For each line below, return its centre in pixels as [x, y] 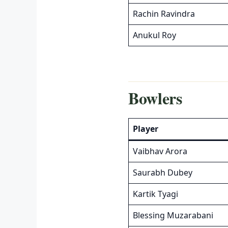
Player [146, 129]
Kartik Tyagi [155, 194]
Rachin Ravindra [164, 13]
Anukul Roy [154, 35]
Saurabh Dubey [163, 172]
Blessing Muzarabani [173, 215]
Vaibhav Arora [160, 151]
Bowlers [155, 98]
